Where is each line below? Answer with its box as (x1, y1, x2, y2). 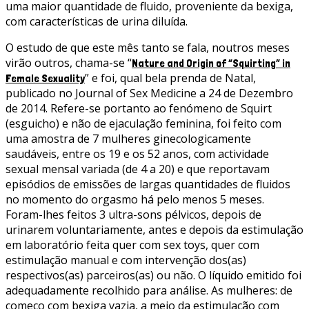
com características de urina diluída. (6, 14, 188, 30)
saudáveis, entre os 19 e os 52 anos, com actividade (6, 146, 269, 162)
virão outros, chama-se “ (6, 55, 132, 71)
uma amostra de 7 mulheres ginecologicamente (6, 131, 251, 147)
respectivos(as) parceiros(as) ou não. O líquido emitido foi (6, 268, 301, 283)
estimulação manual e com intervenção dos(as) (6, 252, 246, 268)
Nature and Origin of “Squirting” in (132, 57, 290, 70)
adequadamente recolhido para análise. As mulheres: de (6, 283, 292, 299)
